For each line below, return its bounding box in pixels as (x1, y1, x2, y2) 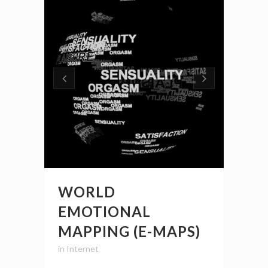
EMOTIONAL (58, 203, 151, 221)
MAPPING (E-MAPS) (58, 223, 200, 240)
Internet (66, 243, 99, 254)
